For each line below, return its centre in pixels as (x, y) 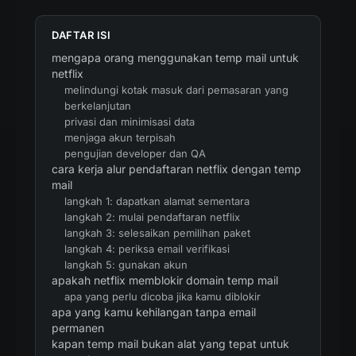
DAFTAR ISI (81, 35)
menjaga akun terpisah (120, 137)
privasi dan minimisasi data (130, 122)
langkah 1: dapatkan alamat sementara (157, 201)
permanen (78, 328)
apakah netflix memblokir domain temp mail (165, 280)
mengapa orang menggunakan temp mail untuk (175, 58)
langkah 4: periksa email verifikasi (147, 249)
